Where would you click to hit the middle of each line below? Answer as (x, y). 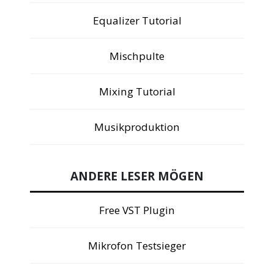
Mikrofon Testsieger (137, 246)
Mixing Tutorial (137, 91)
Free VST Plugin (137, 210)
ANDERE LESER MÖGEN (137, 176)
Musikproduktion (137, 127)
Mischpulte (137, 56)
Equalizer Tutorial (137, 20)
